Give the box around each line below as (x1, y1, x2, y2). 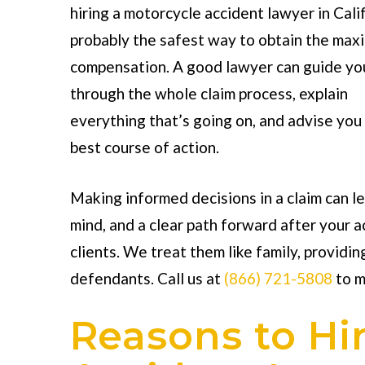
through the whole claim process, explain (69, 84, 348, 103)
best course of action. (69, 138, 219, 156)
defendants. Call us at (69, 268, 224, 288)
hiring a (69, 3, 124, 22)
